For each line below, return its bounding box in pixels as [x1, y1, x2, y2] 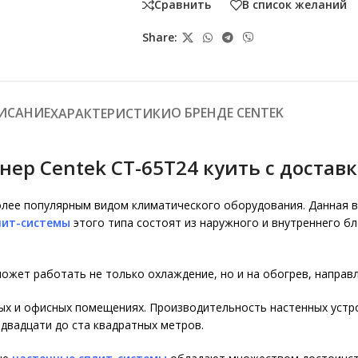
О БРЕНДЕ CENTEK [170, 104, 284, 121]
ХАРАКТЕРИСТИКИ [50, 104, 171, 122]
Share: [141, 30, 177, 45]
